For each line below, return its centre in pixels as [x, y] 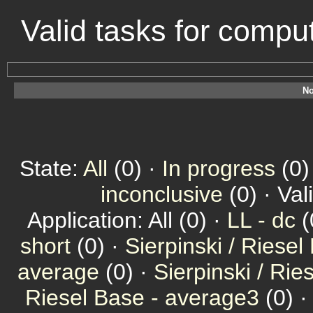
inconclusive [162, 194]
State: [51, 168]
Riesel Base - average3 [142, 298]
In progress [219, 168]
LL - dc [261, 220]
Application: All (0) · [127, 220]
